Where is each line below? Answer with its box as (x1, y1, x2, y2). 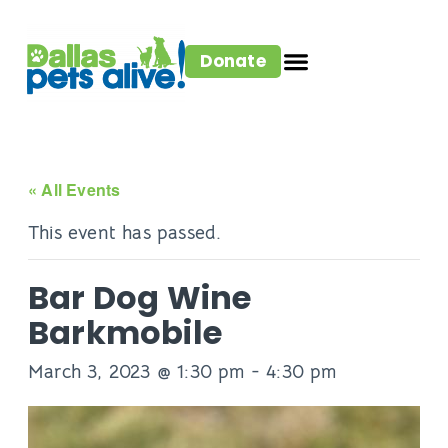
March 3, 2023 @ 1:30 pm (28, 359, 245, 385)
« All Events (28, 178, 121, 202)
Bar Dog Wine (28, 275, 252, 321)
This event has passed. (28, 220, 222, 246)
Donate (199, 48, 266, 73)
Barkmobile (28, 310, 222, 356)
